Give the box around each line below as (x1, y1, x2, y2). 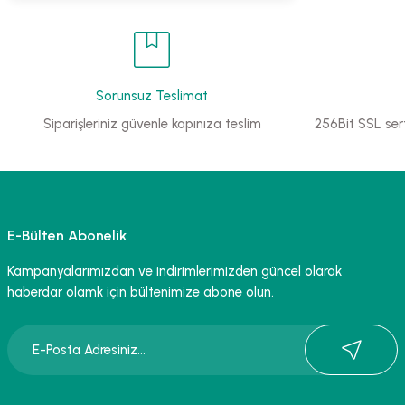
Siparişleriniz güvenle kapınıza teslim (42, 116, 261, 132)
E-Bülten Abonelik (7, 227, 127, 244)
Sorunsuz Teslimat (96, 88, 208, 104)
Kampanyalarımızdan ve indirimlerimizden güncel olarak (7, 263, 342, 279)
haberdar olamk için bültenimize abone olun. (7, 284, 274, 300)
